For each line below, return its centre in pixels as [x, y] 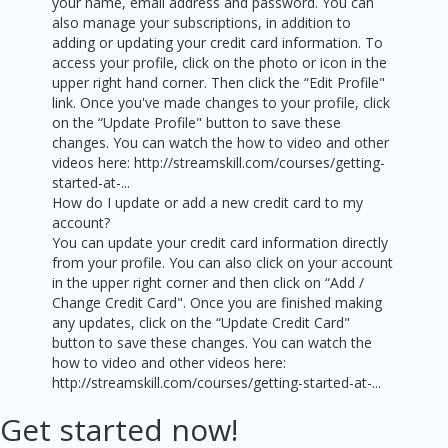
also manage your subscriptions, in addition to [202, 23]
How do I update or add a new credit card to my [208, 203]
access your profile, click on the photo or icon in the [220, 63]
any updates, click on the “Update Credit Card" [201, 323]
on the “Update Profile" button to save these [197, 123]
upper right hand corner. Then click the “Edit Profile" [219, 83]
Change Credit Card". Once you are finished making [217, 303]
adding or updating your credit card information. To [218, 43]
